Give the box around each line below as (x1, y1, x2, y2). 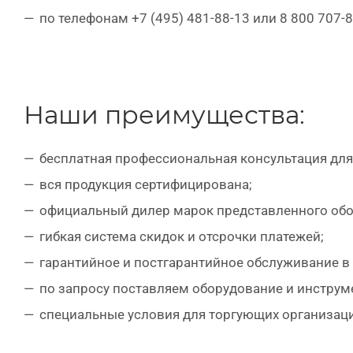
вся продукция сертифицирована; (39, 176, 252, 192)
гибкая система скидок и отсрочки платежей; (39, 229, 324, 244)
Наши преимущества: (24, 99, 305, 130)
